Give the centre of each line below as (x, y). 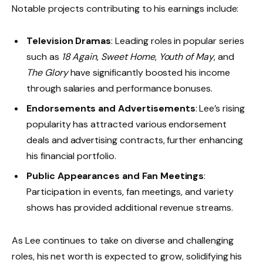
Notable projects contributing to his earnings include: (125, 9)
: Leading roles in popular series (178, 41)
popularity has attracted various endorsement (127, 124)
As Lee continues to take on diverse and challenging (123, 240)
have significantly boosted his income (149, 73)
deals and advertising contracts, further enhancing (135, 140)
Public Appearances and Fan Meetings (115, 176)
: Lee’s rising (220, 109)
